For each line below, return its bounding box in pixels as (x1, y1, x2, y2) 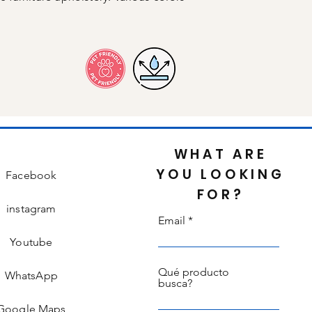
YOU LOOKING (156, 165, 285, 184)
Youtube (10, 235, 53, 249)
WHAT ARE (173, 145, 267, 164)
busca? (157, 276, 192, 290)
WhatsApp (4, 269, 58, 282)
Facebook (6, 169, 57, 182)
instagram (6, 202, 56, 215)
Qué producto (157, 265, 229, 279)
